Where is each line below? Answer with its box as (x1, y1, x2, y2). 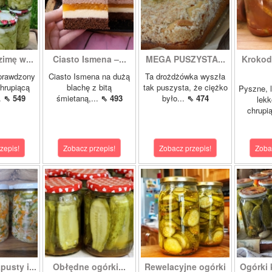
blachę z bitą (67, 81, 112, 93)
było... (161, 92, 187, 104)
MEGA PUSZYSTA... (145, 53, 225, 65)
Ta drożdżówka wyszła (145, 70, 225, 82)
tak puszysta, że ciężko (143, 81, 228, 93)
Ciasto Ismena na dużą (49, 70, 130, 82)
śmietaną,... (56, 92, 101, 104)
